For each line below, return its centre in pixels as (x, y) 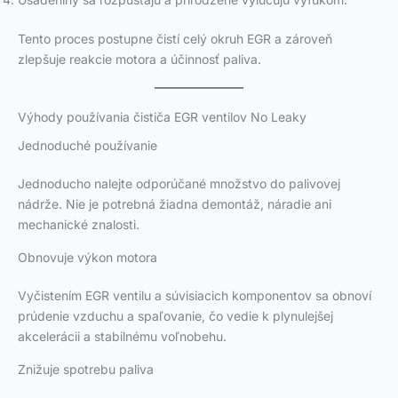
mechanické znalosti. (79, 225)
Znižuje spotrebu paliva (86, 370)
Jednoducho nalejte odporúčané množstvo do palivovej (179, 184)
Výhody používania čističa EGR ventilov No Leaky (162, 116)
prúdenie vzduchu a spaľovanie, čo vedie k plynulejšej (175, 316)
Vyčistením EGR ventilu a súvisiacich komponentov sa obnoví (195, 296)
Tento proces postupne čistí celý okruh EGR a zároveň (175, 38)
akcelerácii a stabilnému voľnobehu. (122, 337)
